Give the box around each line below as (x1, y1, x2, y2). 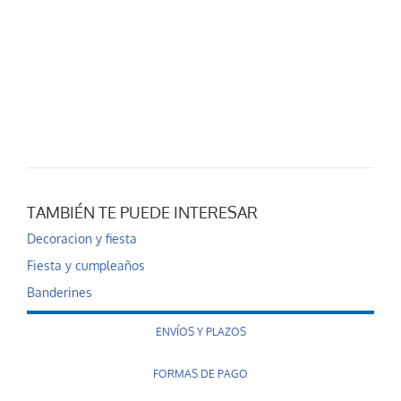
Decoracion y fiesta (27, 230, 137, 248)
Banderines (27, 284, 92, 302)
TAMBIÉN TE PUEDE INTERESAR (27, 201, 258, 224)
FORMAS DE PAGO (153, 367, 248, 381)
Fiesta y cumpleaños (27, 257, 145, 275)
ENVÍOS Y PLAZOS (155, 325, 246, 339)
